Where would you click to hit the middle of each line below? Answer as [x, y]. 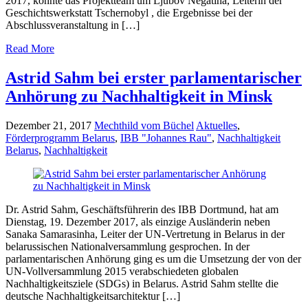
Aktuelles [217, 126]
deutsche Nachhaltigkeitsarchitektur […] [93, 296]
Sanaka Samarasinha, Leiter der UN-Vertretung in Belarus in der [145, 234]
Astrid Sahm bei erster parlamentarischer [154, 78]
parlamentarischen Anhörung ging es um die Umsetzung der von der [153, 259]
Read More [30, 49]
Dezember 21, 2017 [48, 126]
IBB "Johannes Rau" [166, 138]
